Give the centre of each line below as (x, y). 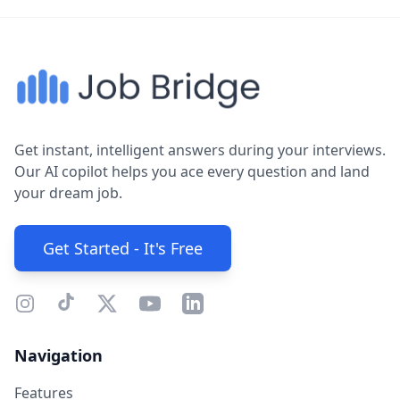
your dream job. (68, 193)
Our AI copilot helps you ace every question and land (192, 171)
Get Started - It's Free (123, 248)
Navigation (58, 355)
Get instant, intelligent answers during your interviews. (200, 150)
